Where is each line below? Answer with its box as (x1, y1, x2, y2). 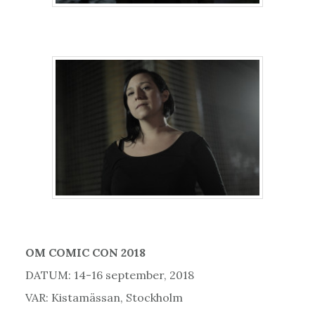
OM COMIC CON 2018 (25, 245, 146, 260)
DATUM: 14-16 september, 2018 (25, 268, 194, 283)
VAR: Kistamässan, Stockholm (25, 290, 183, 305)
